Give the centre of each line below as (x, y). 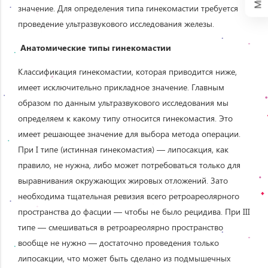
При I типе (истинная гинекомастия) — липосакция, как (123, 149)
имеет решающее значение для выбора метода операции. (129, 133)
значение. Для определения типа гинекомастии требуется (128, 8)
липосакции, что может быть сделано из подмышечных (124, 258)
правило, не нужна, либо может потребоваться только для (129, 165)
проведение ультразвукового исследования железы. (116, 23)
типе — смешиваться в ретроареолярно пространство (121, 227)
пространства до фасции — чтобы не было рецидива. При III (134, 211)
